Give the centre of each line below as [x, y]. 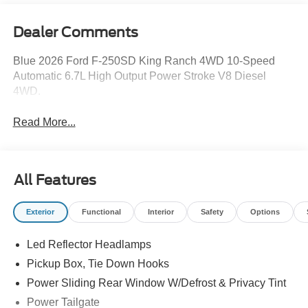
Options [265, 211]
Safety [212, 211]
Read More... [44, 122]
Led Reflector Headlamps [89, 245]
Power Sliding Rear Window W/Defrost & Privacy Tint [156, 283]
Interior [161, 211]
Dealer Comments [75, 33]
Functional [101, 211]
